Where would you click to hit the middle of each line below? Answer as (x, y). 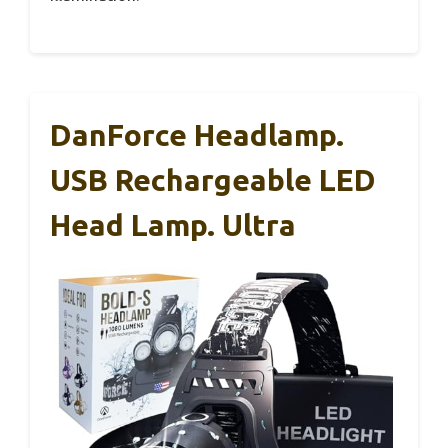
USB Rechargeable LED (213, 180)
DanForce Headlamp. (197, 135)
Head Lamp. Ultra (173, 225)
